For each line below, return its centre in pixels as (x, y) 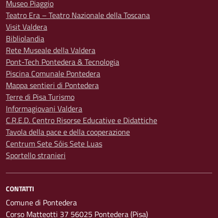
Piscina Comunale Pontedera (53, 73)
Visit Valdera (27, 27)
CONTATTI (20, 189)
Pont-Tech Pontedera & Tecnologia (63, 62)
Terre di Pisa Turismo (40, 97)
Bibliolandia (25, 38)
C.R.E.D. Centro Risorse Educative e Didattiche (82, 120)
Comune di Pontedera (41, 202)
